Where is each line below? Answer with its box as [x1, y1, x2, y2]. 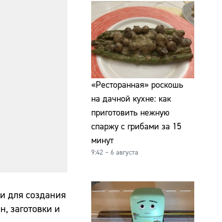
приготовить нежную [91, 107, 169, 118]
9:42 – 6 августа [91, 148, 138, 157]
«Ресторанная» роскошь [91, 79, 183, 91]
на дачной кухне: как [91, 93, 171, 105]
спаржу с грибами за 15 [91, 120, 181, 132]
